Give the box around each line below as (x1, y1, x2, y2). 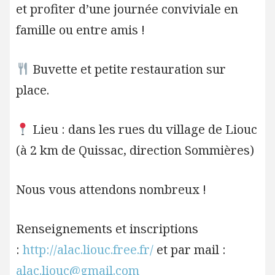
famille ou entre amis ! (15, 21, 145, 38)
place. (15, 82, 49, 98)
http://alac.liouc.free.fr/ (22, 241, 153, 258)
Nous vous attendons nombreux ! (15, 181, 206, 198)
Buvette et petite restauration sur (29, 61, 227, 77)
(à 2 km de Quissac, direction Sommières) (15, 142, 254, 158)
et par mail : (153, 241, 226, 258)
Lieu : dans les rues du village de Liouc (29, 121, 258, 137)
